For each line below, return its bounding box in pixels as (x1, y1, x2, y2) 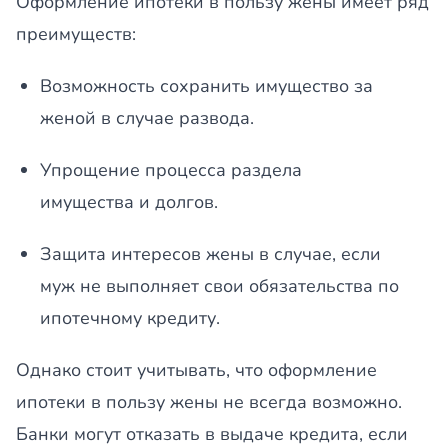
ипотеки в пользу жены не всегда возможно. (16, 390, 402, 414)
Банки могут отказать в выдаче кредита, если (16, 422, 408, 446)
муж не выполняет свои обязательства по (40, 274, 399, 298)
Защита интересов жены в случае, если (40, 242, 381, 266)
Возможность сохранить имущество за (40, 74, 373, 98)
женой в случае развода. (40, 106, 254, 130)
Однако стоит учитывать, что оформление (16, 358, 377, 382)
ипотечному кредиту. (40, 306, 220, 330)
